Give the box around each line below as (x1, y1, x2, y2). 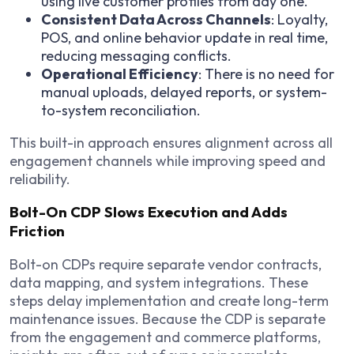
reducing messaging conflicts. (41, 46, 232, 65)
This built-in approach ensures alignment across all (9, 133, 333, 152)
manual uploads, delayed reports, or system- (41, 82, 327, 101)
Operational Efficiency (41, 64, 198, 83)
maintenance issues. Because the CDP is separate (9, 310, 326, 329)
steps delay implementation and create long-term (9, 292, 329, 311)
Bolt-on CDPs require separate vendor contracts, (9, 255, 322, 274)
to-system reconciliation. (41, 100, 201, 119)
